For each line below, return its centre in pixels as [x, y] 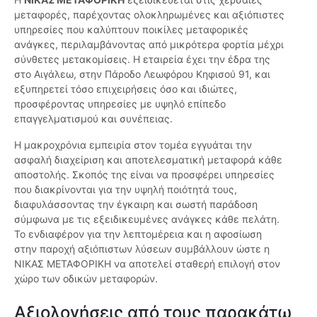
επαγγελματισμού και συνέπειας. [93, 119]
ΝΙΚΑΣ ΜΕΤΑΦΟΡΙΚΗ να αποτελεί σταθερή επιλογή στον [147, 264]
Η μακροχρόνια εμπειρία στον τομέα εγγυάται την [133, 145]
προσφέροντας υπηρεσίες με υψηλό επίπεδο [120, 104]
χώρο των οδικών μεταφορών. [86, 279]
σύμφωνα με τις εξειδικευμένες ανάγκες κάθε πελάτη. [147, 219]
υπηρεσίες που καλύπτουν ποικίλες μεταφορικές [131, 30]
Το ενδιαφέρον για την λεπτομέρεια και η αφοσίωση [138, 234]
